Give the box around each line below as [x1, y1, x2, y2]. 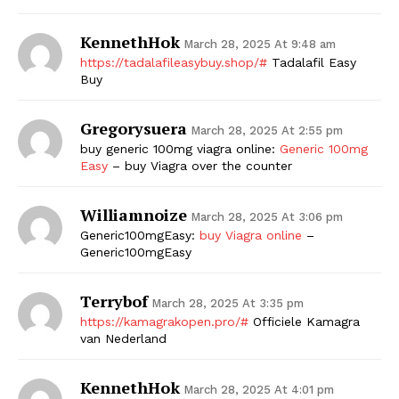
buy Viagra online [199, 227, 302, 242]
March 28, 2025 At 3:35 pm [151, 296, 304, 310]
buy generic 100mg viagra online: [80, 141, 280, 156]
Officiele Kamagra [248, 313, 360, 329]
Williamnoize [80, 203, 187, 225]
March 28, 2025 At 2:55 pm [191, 123, 343, 137]
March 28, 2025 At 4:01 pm [183, 382, 334, 396]
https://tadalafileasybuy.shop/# [80, 54, 267, 69]
